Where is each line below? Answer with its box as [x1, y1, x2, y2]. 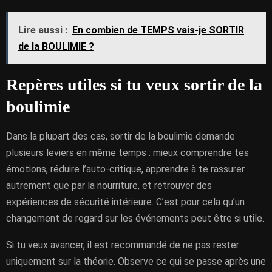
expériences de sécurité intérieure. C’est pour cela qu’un [6, 196, 245, 208]
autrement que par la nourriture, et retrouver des [6, 180, 212, 191]
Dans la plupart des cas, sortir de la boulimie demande [6, 131, 235, 142]
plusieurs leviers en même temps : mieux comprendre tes [6, 147, 249, 158]
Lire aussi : [18, 24, 67, 36]
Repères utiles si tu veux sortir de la [6, 75, 262, 94]
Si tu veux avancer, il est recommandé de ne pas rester [6, 239, 239, 251]
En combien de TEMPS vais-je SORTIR [72, 24, 244, 36]
